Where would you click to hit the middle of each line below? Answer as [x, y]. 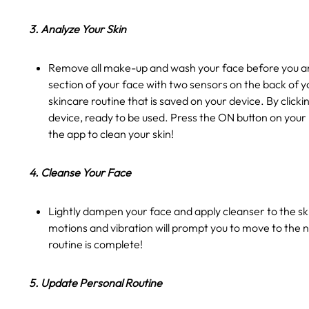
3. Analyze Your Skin [79, 29]
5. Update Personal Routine [97, 283]
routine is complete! [96, 245]
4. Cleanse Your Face [81, 173]
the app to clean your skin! [111, 134]
